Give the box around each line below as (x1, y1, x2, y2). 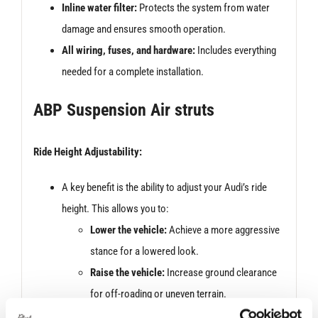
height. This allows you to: (61, 202, 169, 215)
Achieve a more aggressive (166, 223, 280, 236)
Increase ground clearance (164, 265, 277, 279)
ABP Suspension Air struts (33, 99, 219, 120)
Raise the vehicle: (89, 265, 165, 279)
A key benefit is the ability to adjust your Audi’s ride (61, 180, 267, 194)
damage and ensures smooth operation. (61, 22, 226, 35)
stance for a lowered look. (89, 244, 199, 258)
